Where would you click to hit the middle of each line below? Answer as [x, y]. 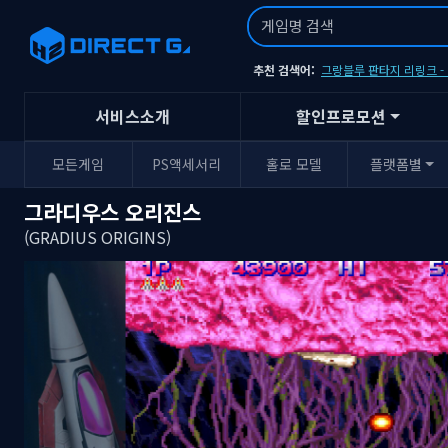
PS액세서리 [186, 163]
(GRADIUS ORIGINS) [97, 236]
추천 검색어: [285, 69]
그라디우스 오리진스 [112, 211]
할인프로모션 [341, 116]
